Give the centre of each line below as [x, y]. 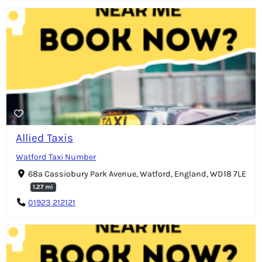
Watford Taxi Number [56, 157]
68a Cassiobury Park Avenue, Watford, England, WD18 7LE [137, 174]
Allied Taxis [44, 137]
